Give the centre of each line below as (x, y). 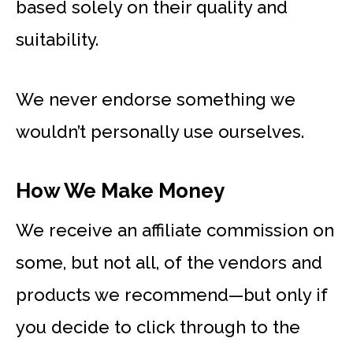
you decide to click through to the (158, 327)
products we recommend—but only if (172, 295)
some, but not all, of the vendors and (169, 263)
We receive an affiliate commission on (175, 230)
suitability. (57, 39)
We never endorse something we (156, 99)
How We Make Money (120, 191)
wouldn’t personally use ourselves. (160, 131)
